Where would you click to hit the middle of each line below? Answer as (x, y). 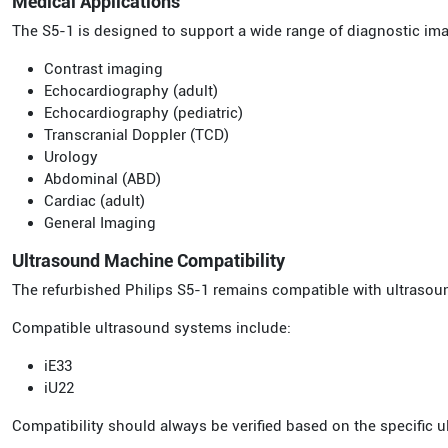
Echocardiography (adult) (131, 91)
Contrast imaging (103, 69)
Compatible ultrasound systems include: (151, 328)
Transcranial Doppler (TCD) (136, 135)
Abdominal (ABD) (102, 179)
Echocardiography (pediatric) (143, 113)
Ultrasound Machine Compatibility (148, 260)
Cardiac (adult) (94, 201)
